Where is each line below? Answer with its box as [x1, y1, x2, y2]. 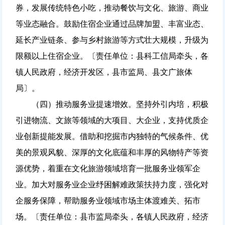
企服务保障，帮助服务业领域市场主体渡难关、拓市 [15, 196, 200, 205]
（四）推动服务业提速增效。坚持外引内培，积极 [15, 99, 208, 108]
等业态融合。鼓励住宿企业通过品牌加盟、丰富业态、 [15, 19, 208, 28]
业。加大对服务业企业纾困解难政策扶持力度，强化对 [15, 180, 208, 189]
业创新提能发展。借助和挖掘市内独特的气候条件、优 [15, 132, 208, 141]
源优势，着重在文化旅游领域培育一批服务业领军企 [15, 164, 200, 173]
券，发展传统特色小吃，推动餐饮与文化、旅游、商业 [15, 3, 208, 12]
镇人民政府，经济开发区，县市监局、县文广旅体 [15, 67, 192, 76]
